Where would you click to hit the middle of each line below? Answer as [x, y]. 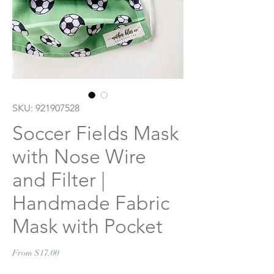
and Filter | [59, 180]
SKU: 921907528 [46, 108]
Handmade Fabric [91, 203]
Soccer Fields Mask [95, 134]
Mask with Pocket [87, 227]
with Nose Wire [79, 157]
